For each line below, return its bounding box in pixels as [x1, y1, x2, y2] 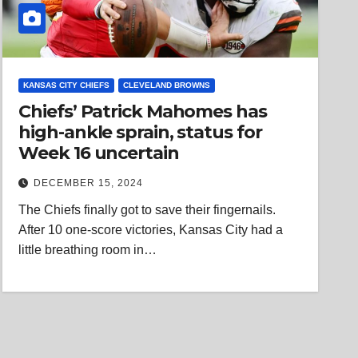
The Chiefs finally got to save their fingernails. [18, 203, 276, 217]
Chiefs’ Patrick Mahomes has [18, 101, 267, 122]
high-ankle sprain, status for [18, 121, 262, 143]
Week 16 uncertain [18, 142, 179, 164]
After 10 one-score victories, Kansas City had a [18, 223, 284, 237]
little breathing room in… [18, 243, 157, 257]
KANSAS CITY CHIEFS [23, 81, 110, 89]
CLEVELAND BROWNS [123, 81, 211, 89]
